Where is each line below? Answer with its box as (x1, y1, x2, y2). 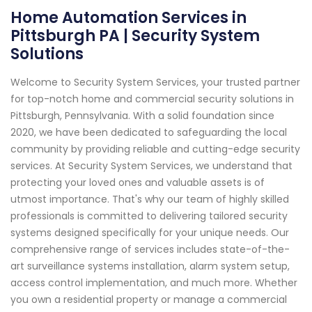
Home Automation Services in (10, 6, 247, 29)
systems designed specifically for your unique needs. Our (10, 225, 289, 240)
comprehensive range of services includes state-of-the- (10, 242, 290, 256)
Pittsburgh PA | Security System (10, 24, 260, 47)
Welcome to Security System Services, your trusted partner (10, 75, 300, 89)
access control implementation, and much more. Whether (10, 275, 297, 290)
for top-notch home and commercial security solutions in (10, 91, 294, 106)
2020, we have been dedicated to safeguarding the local (10, 125, 287, 139)
